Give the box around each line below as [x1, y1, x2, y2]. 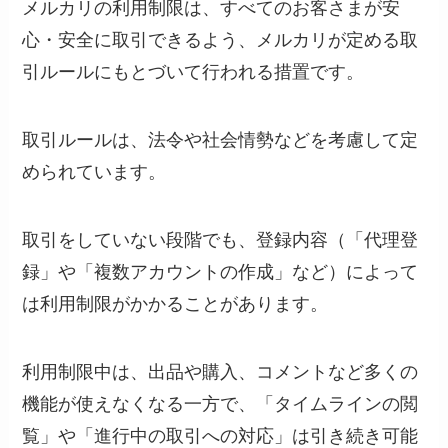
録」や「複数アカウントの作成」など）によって [22, 261, 419, 282]
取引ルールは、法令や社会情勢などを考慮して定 [22, 129, 419, 150]
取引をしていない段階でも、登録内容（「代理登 [22, 229, 419, 250]
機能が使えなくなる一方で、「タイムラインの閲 [22, 393, 419, 414]
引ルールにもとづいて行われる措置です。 [22, 62, 365, 83]
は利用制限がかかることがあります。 [22, 293, 329, 314]
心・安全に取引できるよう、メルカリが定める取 [22, 30, 419, 51]
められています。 [22, 161, 167, 182]
